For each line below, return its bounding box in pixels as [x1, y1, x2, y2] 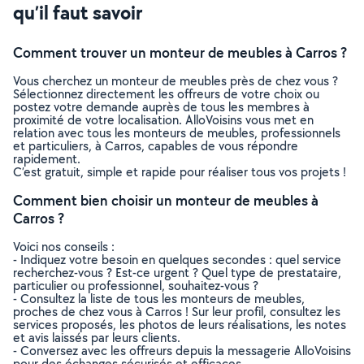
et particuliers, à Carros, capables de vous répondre [13, 137, 298, 154]
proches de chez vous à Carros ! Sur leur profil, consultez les [13, 303, 340, 320]
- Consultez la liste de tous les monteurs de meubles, [13, 290, 305, 307]
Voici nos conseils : [13, 238, 115, 255]
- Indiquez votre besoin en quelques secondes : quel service [13, 251, 341, 268]
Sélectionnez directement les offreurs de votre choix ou [13, 85, 319, 102]
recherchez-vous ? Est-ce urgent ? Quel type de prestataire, [13, 264, 341, 281]
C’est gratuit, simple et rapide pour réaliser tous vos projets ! [13, 163, 346, 180]
